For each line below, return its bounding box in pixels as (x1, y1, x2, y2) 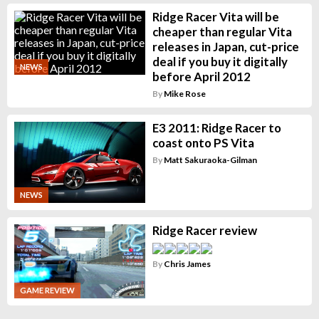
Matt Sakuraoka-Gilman (163, 154, 257, 165)
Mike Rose (163, 88, 206, 99)
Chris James (163, 258, 211, 270)
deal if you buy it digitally (152, 53, 288, 69)
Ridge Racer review (152, 223, 257, 239)
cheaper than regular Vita (152, 23, 292, 39)
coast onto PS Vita (152, 135, 254, 150)
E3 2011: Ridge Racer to (152, 120, 281, 135)
